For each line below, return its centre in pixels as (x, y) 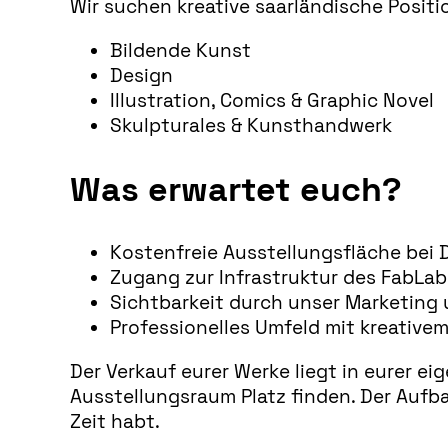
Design (141, 75)
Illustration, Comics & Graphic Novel (271, 100)
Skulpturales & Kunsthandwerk (250, 125)
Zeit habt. (114, 421)
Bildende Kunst (180, 50)
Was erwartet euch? (235, 189)
